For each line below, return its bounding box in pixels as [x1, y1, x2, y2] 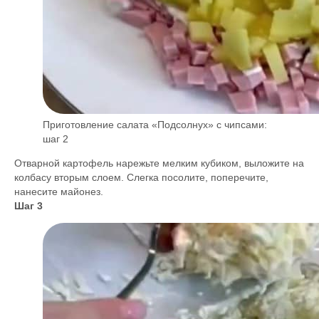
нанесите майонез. [14, 186, 103, 197]
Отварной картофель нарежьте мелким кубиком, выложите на [14, 157, 304, 169]
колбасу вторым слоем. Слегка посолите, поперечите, [14, 172, 268, 183]
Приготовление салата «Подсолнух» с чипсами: [43, 119, 267, 130]
